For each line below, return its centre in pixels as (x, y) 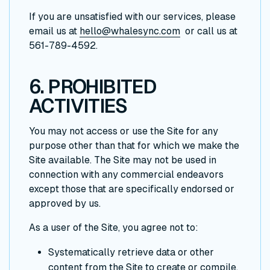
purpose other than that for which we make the (134, 146)
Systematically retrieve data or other (131, 253)
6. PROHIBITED (93, 87)
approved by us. (65, 204)
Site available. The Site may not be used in (123, 160)
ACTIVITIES (78, 106)
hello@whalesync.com (130, 31)
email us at (54, 31)
